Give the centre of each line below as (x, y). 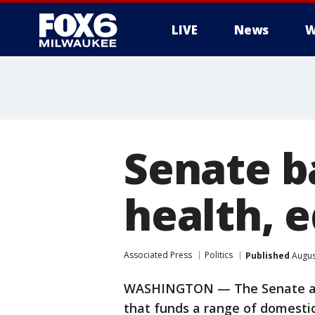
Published (268, 255)
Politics (219, 255)
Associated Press (158, 255)
